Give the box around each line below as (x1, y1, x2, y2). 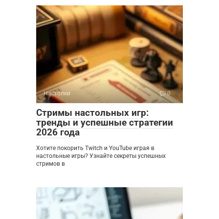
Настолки (44, 90, 70, 97)
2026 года (36, 127, 80, 138)
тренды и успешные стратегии (36, 117, 173, 128)
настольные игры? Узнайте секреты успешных (36, 153, 166, 159)
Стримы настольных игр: (36, 107, 149, 118)
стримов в (36, 160, 65, 167)
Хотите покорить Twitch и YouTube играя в (36, 145, 154, 152)
